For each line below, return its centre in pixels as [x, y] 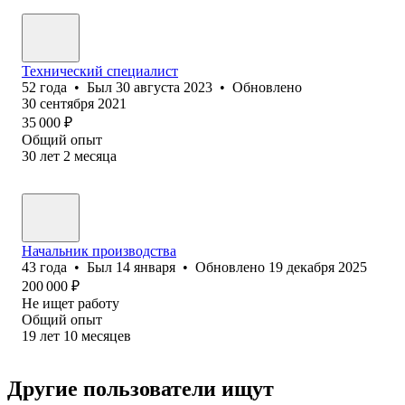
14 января [146, 267]
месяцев [106, 335]
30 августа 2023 [164, 87]
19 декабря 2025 [318, 267]
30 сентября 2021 [74, 103]
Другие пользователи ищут [141, 388]
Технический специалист [100, 71]
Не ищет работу [71, 303]
